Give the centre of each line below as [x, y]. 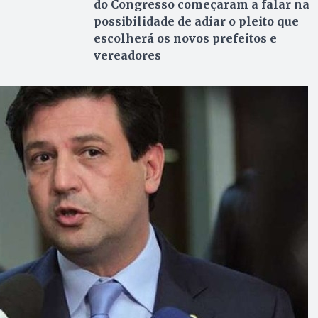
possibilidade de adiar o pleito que [196, 22]
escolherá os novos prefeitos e [185, 39]
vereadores [127, 56]
